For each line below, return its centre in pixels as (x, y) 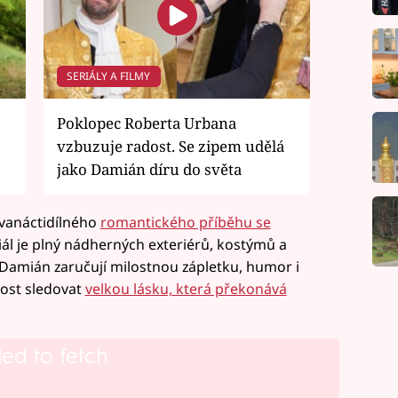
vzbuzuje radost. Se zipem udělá (171, 146)
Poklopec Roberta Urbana (147, 123)
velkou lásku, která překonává (186, 288)
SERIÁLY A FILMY (109, 76)
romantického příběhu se (185, 222)
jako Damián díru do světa (149, 169)
